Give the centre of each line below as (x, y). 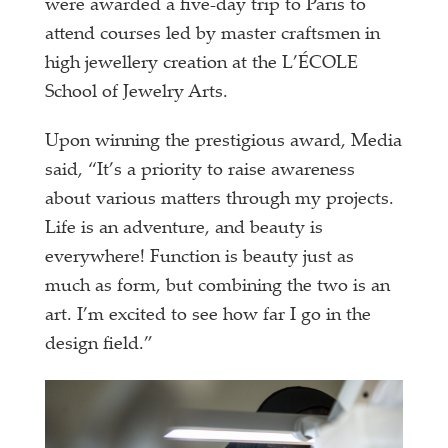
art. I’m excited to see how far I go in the (208, 316)
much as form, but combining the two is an (218, 287)
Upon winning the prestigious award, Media (224, 142)
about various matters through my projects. (220, 200)
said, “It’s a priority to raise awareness (200, 171)
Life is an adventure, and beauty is (184, 229)
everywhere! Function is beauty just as (200, 258)
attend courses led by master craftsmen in (213, 35)
